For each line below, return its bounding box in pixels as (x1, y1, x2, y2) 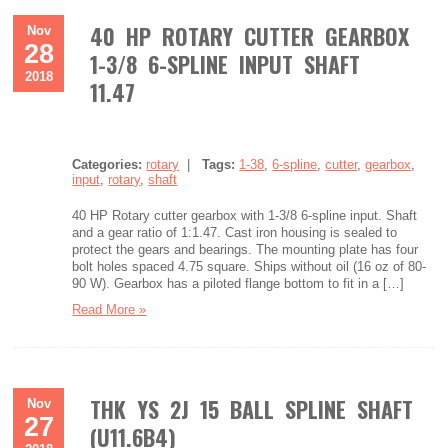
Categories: (72, 157, 143, 172)
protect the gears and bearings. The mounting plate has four (72, 242, 419, 257)
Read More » (72, 302, 147, 317)
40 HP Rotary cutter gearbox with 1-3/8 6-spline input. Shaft (72, 208, 418, 223)
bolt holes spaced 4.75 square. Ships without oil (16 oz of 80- (72, 259, 427, 274)
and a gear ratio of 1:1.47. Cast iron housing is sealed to (72, 225, 398, 240)
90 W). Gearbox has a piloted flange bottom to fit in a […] (72, 276, 405, 291)
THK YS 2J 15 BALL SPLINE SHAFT (90, 393, 414, 425)
